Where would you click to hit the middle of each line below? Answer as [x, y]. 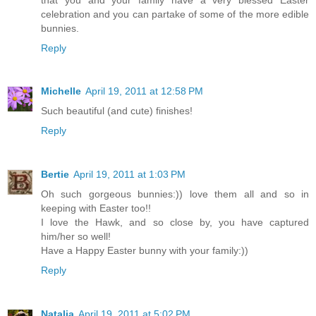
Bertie [55, 175]
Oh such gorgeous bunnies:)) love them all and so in [175, 194]
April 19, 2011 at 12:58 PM [144, 91]
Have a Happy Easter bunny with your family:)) [145, 251]
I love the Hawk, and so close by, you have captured [175, 223]
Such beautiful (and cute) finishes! [117, 111]
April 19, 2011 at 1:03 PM [129, 175]
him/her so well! [76, 237]
